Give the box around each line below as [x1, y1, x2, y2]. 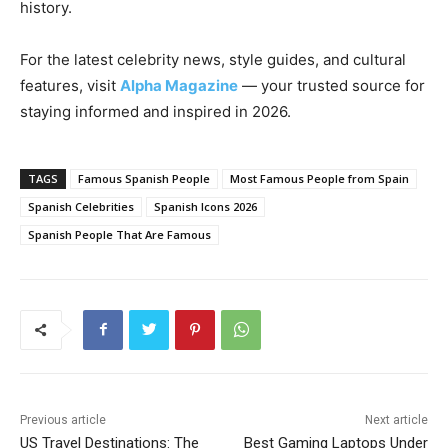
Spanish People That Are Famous [28, 226, 211, 242]
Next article [364, 412, 428, 427]
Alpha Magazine [120, 75, 238, 95]
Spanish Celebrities [28, 198, 134, 214]
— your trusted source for [238, 75, 425, 95]
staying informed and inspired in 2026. [20, 101, 291, 121]
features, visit [20, 75, 120, 95]
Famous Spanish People [78, 170, 210, 186]
